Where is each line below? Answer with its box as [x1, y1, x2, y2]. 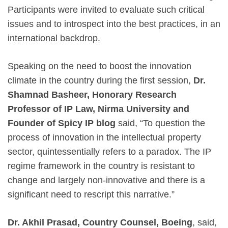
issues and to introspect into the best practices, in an [8, 18, 220, 29]
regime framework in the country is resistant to [8, 160, 195, 171]
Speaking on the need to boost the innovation [8, 61, 191, 71]
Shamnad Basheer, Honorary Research [8, 89, 177, 100]
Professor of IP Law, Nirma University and [8, 103, 189, 114]
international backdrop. [8, 33, 100, 43]
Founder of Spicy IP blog [8, 118, 116, 128]
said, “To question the [116, 118, 205, 128]
